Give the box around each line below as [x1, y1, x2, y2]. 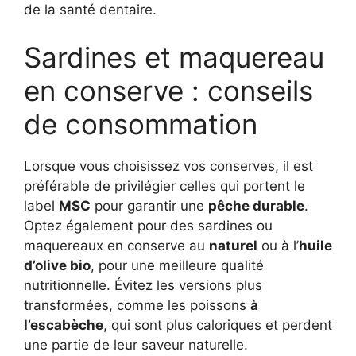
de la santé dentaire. [24, 2, 157, 18]
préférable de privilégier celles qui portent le [24, 177, 305, 194]
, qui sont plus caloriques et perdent [103, 316, 332, 333]
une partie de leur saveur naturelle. [24, 336, 248, 353]
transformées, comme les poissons [24, 296, 250, 313]
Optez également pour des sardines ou [24, 217, 273, 234]
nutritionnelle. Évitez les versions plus [24, 277, 262, 293]
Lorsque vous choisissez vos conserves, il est [24, 157, 313, 174]
